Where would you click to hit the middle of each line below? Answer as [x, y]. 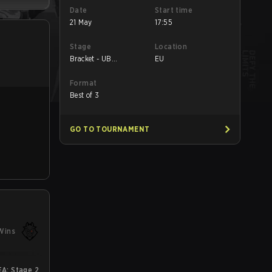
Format [83, 83]
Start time [174, 10]
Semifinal [86, 68]
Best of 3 [85, 95]
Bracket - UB [91, 59]
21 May [81, 22]
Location [171, 46]
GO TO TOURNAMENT [110, 129]
